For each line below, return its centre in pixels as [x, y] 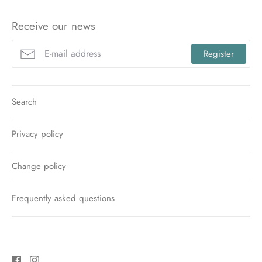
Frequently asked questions [63, 198]
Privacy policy [37, 134]
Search [24, 101]
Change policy [39, 166]
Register [219, 54]
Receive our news [54, 26]
